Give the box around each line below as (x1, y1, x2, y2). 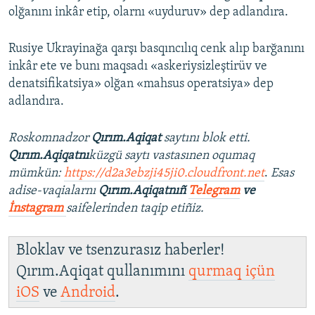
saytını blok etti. (164, 131, 250, 146)
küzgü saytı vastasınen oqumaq (89, 149, 255, 163)
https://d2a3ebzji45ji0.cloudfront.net (64, 167, 264, 181)
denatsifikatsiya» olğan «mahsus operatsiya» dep (8, 77, 274, 91)
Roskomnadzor (8, 131, 91, 146)
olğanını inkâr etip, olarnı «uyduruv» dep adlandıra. (8, 6, 288, 20)
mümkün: (8, 167, 64, 181)
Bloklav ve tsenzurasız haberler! (16, 243, 225, 259)
